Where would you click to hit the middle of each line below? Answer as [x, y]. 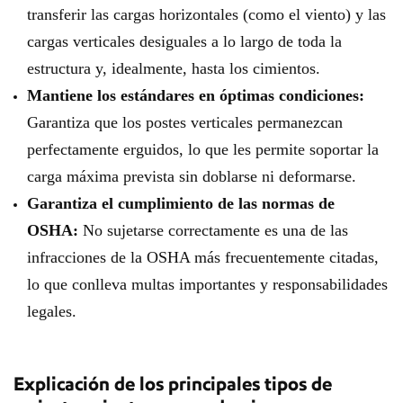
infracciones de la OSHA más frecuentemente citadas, [203, 257]
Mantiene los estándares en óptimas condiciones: [196, 95]
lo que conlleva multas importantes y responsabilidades [207, 284]
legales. [52, 311]
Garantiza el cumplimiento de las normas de [181, 203]
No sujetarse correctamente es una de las [213, 230]
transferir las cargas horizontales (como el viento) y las [206, 14]
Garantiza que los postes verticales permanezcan [185, 122]
